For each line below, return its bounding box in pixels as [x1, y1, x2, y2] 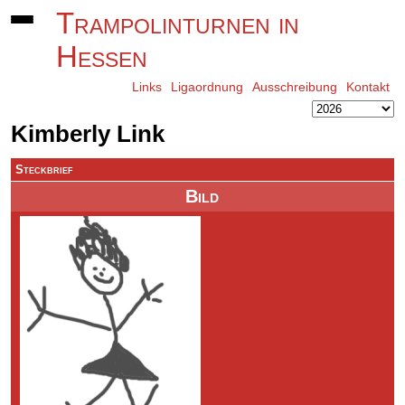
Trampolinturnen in [56, 7, 300, 40]
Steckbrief [15, 163, 74, 176]
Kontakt [345, 80, 390, 94]
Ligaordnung [170, 80, 243, 94]
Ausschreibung [251, 80, 337, 94]
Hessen [56, 41, 148, 73]
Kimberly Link [11, 120, 165, 147]
